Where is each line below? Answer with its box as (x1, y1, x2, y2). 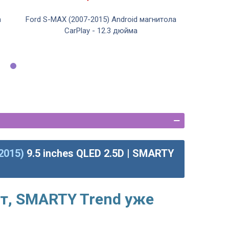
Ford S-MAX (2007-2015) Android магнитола (26, 15, 176, 25)
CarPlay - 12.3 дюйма (64, 26, 138, 36)
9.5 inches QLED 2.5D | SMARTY (26, 147, 174, 160)
